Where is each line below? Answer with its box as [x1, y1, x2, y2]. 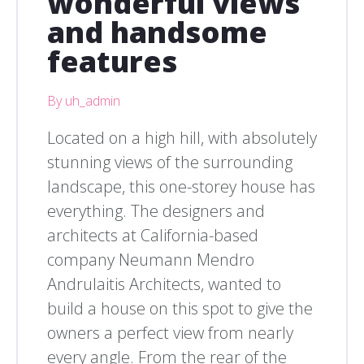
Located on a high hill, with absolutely [47, 127, 317, 149]
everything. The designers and [47, 200, 265, 223]
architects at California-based [47, 224, 258, 247]
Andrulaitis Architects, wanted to [47, 273, 281, 296]
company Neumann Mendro [47, 249, 254, 271]
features [47, 41, 177, 82]
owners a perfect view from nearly [47, 322, 293, 344]
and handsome [47, 12, 267, 53]
